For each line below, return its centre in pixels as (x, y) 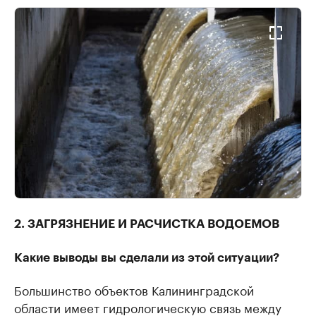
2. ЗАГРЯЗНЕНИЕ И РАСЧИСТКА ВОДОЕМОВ (147, 224)
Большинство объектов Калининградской (134, 290)
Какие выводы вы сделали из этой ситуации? (147, 258)
